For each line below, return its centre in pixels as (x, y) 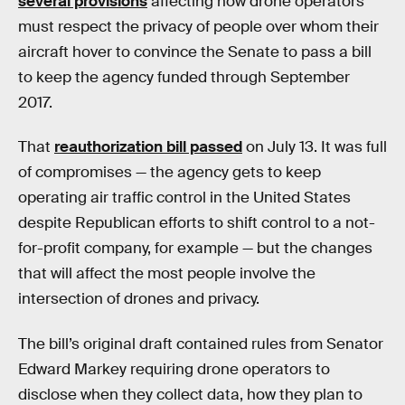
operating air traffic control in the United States (184, 198)
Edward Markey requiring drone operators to (174, 369)
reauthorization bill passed (148, 147)
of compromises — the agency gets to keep (170, 173)
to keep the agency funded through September (184, 77)
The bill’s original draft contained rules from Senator (201, 344)
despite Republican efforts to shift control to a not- (197, 223)
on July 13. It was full (315, 147)
